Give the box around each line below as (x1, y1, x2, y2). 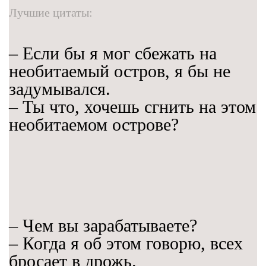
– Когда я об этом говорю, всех (9, 233, 243, 254)
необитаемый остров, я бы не (9, 61, 230, 81)
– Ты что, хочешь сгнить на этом (9, 97, 256, 117)
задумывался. (9, 79, 110, 99)
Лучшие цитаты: (9, 6, 93, 20)
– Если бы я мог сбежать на (9, 43, 217, 64)
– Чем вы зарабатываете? (9, 216, 197, 236)
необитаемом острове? (9, 115, 179, 135)
